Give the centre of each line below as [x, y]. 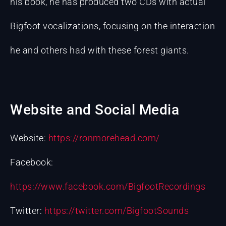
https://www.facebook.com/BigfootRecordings [108, 186]
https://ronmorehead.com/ [104, 138]
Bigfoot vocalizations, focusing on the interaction [112, 26]
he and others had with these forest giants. [100, 50]
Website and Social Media [95, 109]
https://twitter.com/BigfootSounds [116, 210]
